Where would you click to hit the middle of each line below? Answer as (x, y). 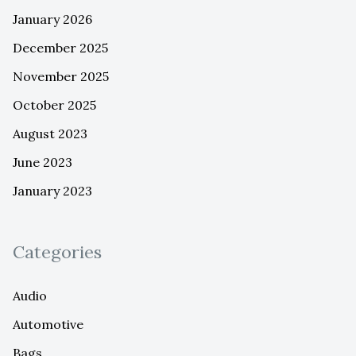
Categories (57, 252)
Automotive (48, 324)
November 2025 (61, 77)
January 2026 (52, 19)
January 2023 (52, 191)
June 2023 (43, 163)
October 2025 (54, 105)
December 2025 (60, 48)
